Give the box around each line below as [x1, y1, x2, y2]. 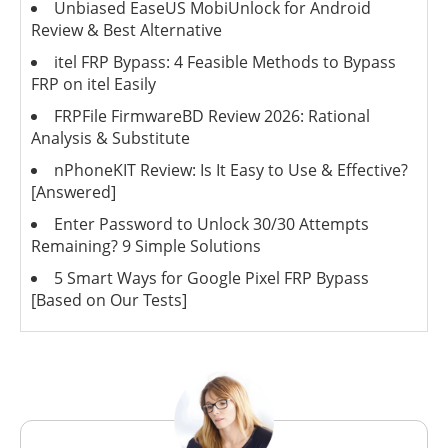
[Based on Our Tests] [31, 288, 187, 311]
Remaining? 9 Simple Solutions [31, 234, 261, 257]
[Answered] [31, 180, 116, 203]
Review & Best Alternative [31, 18, 222, 41]
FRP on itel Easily [31, 72, 156, 95]
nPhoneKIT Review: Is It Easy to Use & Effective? [54, 158, 408, 181]
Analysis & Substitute [31, 126, 190, 149]
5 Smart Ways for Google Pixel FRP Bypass [54, 266, 369, 289]
